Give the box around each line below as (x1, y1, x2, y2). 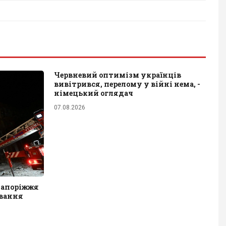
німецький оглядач (54, 88, 133, 98)
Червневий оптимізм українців (54, 70, 181, 80)
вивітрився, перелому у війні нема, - (54, 79, 200, 89)
